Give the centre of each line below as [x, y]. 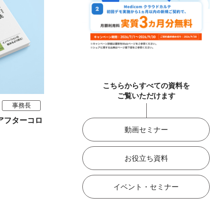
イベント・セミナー [146, 186]
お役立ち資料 [146, 158]
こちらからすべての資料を [146, 85]
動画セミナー [146, 129]
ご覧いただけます [146, 95]
